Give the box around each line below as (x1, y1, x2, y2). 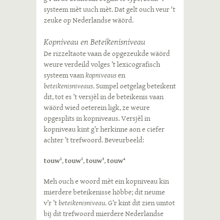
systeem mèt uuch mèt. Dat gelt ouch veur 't (44, 4, 175, 15)
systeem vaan (44, 70, 85, 81)
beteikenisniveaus (44, 81, 93, 91)
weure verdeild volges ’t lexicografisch (44, 59, 160, 70)
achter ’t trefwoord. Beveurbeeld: (44, 135, 144, 145)
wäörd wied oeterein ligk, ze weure (44, 102, 150, 113)
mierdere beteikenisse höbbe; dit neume (44, 187, 165, 197)
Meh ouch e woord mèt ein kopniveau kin (44, 176, 169, 187)
